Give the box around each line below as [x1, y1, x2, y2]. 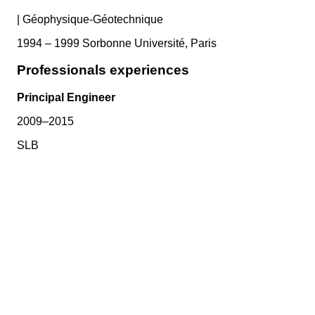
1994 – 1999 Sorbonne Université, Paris [17, 37, 217, 49]
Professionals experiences [17, 63, 189, 78]
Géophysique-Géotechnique [22, 13, 163, 25]
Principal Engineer [17, 91, 115, 104]
